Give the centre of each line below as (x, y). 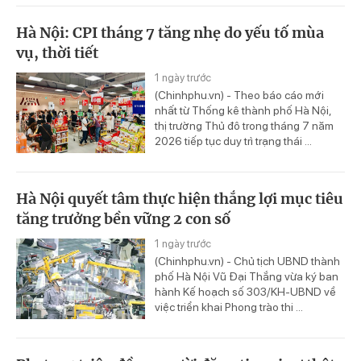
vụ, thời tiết (57, 53)
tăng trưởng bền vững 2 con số (123, 218)
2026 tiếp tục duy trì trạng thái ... (233, 141)
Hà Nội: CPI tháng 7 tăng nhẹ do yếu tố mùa (170, 33)
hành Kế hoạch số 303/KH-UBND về (245, 291)
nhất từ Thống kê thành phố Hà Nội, (243, 111)
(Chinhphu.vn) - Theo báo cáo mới (239, 95)
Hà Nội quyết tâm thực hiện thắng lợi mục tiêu (180, 198)
